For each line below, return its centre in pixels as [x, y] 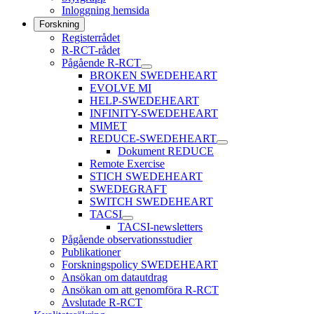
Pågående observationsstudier [127, 239]
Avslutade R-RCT [102, 302]
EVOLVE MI [121, 88]
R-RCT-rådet [91, 50]
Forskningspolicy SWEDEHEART [140, 265]
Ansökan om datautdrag [115, 277]
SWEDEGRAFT [128, 189]
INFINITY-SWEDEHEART [154, 113]
